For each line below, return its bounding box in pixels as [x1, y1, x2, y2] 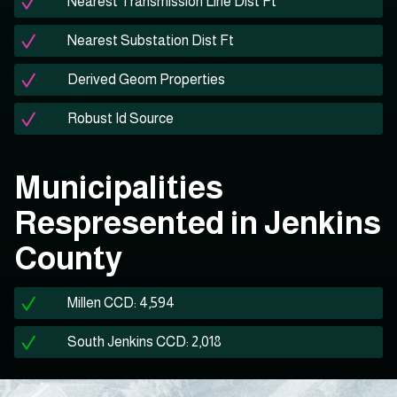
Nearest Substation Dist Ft [67, 33, 234, 49]
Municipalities [14, 169, 223, 206]
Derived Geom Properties [67, 72, 225, 88]
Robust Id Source [67, 111, 174, 127]
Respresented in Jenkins [14, 205, 381, 242]
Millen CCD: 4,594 [67, 295, 175, 311]
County [14, 240, 123, 277]
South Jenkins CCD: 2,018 [67, 334, 222, 350]
